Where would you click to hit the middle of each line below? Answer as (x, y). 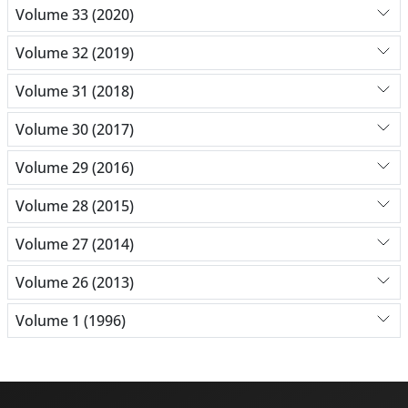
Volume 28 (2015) (75, 205)
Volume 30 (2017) (75, 129)
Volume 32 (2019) (75, 52)
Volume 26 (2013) (75, 282)
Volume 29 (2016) (75, 167)
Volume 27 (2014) (75, 244)
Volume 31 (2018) (75, 91)
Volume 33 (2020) (75, 14)
